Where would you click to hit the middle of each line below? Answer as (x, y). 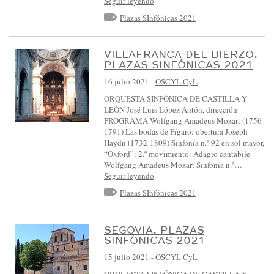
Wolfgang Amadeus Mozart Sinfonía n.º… (173, 165)
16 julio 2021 (127, 82)
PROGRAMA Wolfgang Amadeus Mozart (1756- (184, 121)
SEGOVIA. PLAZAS (154, 229)
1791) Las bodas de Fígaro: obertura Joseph (176, 132)
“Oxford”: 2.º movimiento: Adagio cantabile (177, 154)
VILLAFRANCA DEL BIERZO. (181, 54)
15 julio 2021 (127, 257)
